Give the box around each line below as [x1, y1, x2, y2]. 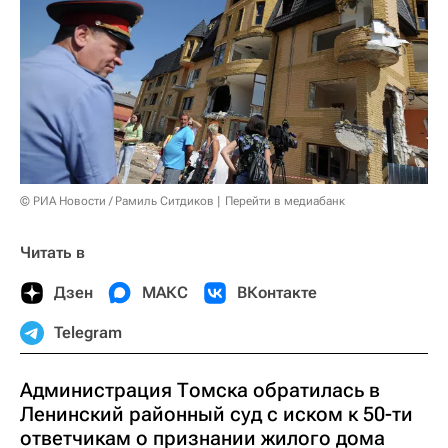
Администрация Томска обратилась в [20, 377, 380, 402]
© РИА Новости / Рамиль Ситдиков [20, 193, 214, 208]
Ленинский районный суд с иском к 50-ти [20, 401, 413, 426]
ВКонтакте [237, 282, 317, 302]
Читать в [20, 242, 85, 262]
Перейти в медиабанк [225, 193, 345, 208]
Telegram [54, 322, 122, 342]
